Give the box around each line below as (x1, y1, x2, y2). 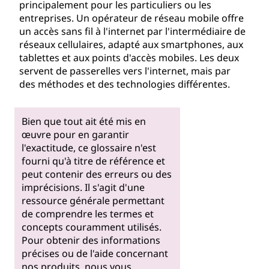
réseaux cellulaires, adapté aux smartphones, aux (19, 38, 243, 51)
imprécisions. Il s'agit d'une (21, 180, 145, 194)
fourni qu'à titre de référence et (21, 154, 165, 168)
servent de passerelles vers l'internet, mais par (19, 64, 231, 77)
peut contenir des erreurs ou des (21, 167, 172, 181)
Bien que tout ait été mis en (21, 114, 146, 128)
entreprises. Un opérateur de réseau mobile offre (19, 11, 244, 25)
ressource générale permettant (21, 193, 165, 207)
